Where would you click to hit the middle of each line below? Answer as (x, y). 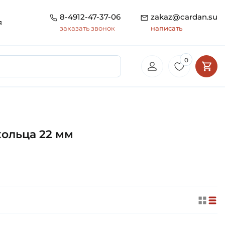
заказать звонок (87, 28)
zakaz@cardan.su (184, 17)
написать (166, 28)
